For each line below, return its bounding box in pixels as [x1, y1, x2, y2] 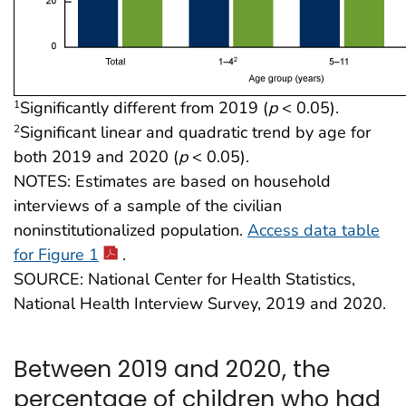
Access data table [247, 218, 380, 241]
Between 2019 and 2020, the [14, 353, 330, 386]
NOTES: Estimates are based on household [14, 169, 331, 192]
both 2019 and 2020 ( [14, 145, 179, 168]
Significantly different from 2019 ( [20, 96, 268, 119]
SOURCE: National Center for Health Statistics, [14, 267, 355, 290]
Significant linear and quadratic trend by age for [20, 121, 371, 143]
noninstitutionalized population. [14, 218, 247, 241]
